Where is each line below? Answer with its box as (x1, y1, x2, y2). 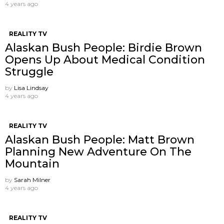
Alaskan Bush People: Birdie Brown (5, 40, 202, 54)
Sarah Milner (14, 175, 50, 183)
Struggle (5, 64, 53, 78)
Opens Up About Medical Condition (5, 52, 205, 66)
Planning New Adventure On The (5, 144, 191, 158)
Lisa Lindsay (14, 83, 48, 91)
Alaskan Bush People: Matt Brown (5, 132, 194, 146)
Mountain (5, 156, 59, 170)
